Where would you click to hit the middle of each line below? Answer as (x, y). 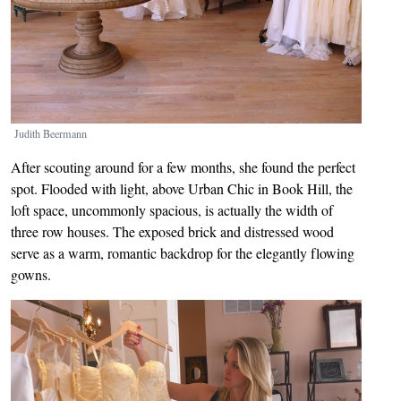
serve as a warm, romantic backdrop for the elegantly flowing (183, 252)
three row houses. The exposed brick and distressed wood (172, 231)
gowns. (31, 274)
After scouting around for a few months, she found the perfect (183, 166)
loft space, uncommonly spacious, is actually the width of (172, 209)
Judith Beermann (51, 133)
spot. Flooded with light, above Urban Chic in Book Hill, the (182, 188)
